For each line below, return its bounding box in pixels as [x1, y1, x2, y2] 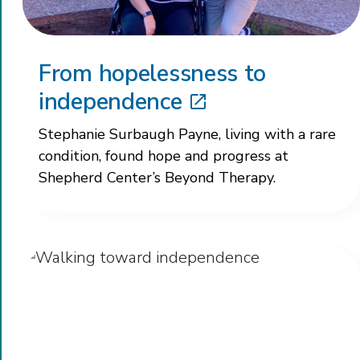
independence [39, 86, 182, 118]
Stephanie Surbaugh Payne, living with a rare [39, 125, 336, 145]
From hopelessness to [39, 58, 267, 90]
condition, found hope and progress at [39, 146, 288, 166]
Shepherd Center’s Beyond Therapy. [39, 168, 276, 188]
